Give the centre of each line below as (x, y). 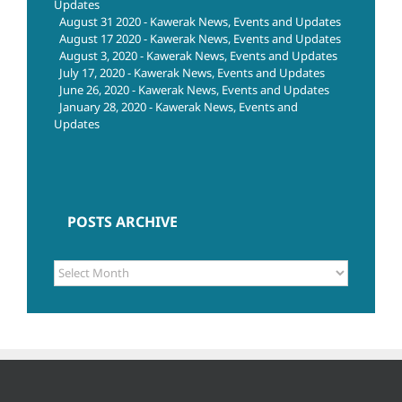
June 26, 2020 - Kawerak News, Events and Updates (194, 90)
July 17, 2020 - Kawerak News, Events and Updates (192, 73)
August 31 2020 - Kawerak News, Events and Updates (200, 22)
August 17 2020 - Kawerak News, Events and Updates (200, 39)
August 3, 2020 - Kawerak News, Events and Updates (198, 56)
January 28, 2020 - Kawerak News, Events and (179, 107)
